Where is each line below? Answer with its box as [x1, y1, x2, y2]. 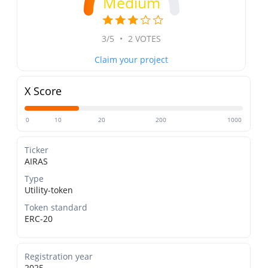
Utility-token [25, 184, 74, 196]
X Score [25, 84, 62, 99]
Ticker [25, 144, 49, 156]
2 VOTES [126, 33, 162, 45]
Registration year [25, 251, 93, 263]
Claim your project [95, 54, 169, 66]
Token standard [25, 202, 88, 214]
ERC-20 [25, 213, 53, 225]
